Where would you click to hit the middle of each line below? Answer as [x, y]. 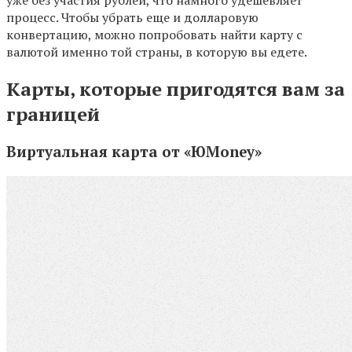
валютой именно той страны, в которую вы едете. [157, 52]
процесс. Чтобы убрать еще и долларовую [132, 18]
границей [53, 114]
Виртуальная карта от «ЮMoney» [134, 152]
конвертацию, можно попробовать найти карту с [154, 35]
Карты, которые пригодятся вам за [176, 89]
